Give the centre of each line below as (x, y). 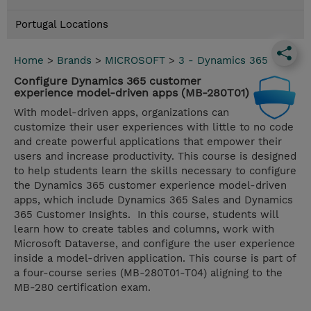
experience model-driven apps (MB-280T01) (132, 93)
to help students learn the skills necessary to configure (155, 171)
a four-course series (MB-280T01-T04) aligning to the (148, 273)
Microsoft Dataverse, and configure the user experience (154, 244)
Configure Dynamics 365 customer (108, 81)
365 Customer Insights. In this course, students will (146, 215)
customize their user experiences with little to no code (154, 127)
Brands (74, 61)
